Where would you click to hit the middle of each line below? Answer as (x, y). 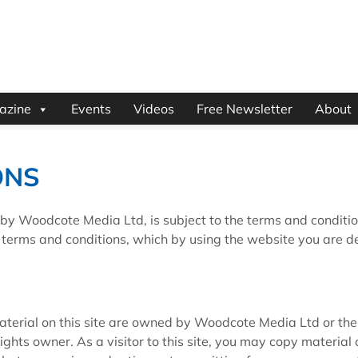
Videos (153, 109)
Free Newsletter (244, 109)
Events (91, 109)
